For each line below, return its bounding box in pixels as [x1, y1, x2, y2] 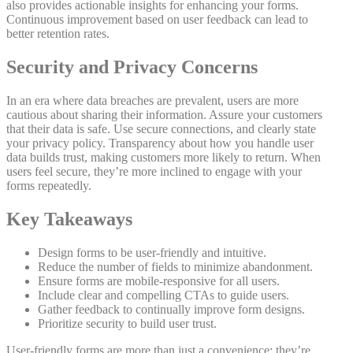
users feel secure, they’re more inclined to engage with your [6, 164, 302, 178]
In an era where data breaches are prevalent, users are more [6, 93, 299, 107]
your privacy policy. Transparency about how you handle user [6, 136, 314, 150]
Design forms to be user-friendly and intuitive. [38, 245, 266, 259]
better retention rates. [6, 27, 110, 41]
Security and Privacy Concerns [6, 57, 258, 78]
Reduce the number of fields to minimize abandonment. [38, 259, 313, 273]
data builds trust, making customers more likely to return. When [6, 150, 321, 164]
